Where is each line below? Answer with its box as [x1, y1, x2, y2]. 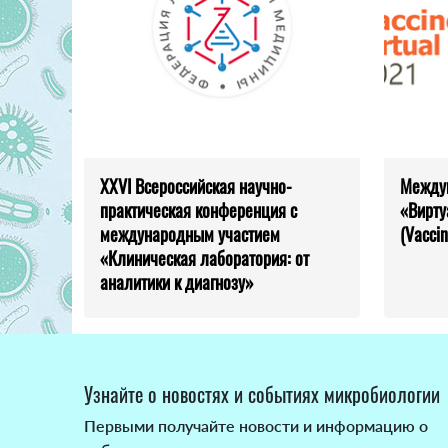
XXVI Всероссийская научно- [100, 173, 292, 200]
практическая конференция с [100, 197, 297, 224]
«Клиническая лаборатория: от [100, 245, 309, 272]
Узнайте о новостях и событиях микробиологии [84, 379, 440, 410]
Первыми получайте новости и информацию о [84, 416, 428, 436]
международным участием [100, 221, 280, 248]
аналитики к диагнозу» [100, 269, 254, 296]
